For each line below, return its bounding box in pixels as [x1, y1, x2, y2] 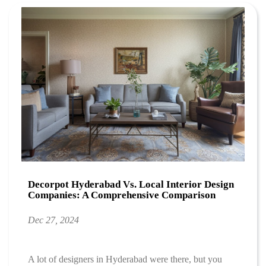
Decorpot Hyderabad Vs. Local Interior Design [28, 178, 235, 190]
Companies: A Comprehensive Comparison [28, 189, 216, 201]
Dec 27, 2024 [28, 215, 80, 226]
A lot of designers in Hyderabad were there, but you [28, 254, 223, 264]
